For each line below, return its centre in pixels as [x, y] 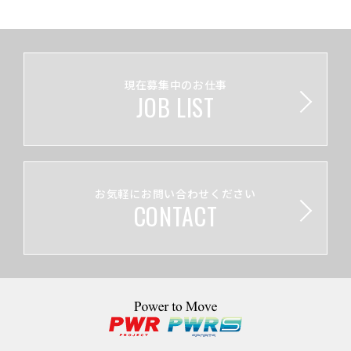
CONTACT [175, 216]
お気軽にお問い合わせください [175, 194]
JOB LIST [175, 107]
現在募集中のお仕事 [175, 85]
